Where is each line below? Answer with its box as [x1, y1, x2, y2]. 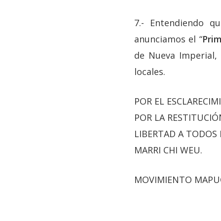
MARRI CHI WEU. [134, 144, 202, 156]
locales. [134, 65, 165, 77]
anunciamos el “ [134, 33, 202, 45]
